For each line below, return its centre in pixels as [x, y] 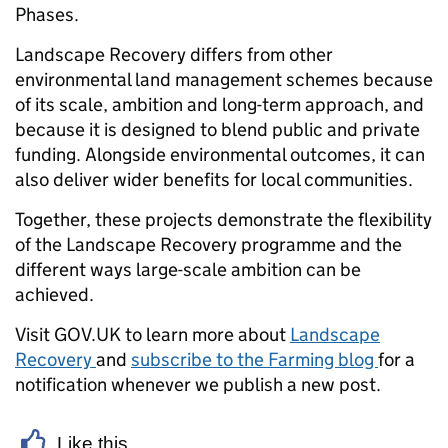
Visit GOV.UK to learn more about [152, 334]
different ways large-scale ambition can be [188, 269]
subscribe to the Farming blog [254, 359]
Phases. [47, 14]
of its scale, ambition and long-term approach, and [219, 104]
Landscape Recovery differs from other [174, 54]
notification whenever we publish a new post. [202, 384]
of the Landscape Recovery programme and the [208, 244]
